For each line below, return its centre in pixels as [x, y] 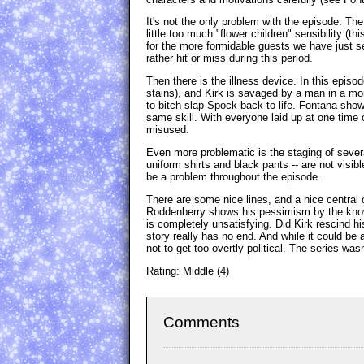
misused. [168, 130]
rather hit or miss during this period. [230, 58]
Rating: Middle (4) [188, 271]
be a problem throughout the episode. [234, 176]
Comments [201, 322]
